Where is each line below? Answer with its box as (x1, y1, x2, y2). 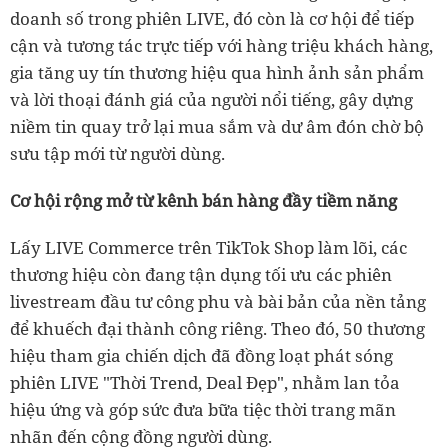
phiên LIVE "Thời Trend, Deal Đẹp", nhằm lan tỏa (10, 370, 400, 394)
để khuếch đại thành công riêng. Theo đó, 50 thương (10, 316, 425, 340)
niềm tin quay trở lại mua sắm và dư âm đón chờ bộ (10, 114, 424, 138)
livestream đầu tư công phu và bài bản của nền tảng (10, 289, 426, 313)
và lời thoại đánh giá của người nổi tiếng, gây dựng (10, 87, 413, 111)
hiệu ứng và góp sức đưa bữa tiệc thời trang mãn (10, 397, 396, 421)
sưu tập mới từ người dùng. (10, 141, 225, 165)
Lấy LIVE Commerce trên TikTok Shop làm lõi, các (10, 235, 407, 259)
